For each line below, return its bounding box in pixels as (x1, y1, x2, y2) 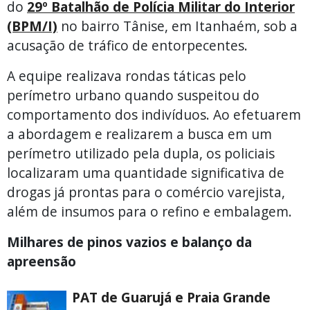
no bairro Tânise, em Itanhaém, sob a (57, 16, 298, 35)
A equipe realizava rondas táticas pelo (7, 66, 246, 85)
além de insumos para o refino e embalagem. (7, 201, 292, 221)
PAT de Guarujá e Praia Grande (72, 287, 271, 307)
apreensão (7, 251, 76, 271)
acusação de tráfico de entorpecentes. (7, 35, 248, 55)
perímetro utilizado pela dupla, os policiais (7, 143, 275, 163)
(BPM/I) (7, 16, 57, 35)
